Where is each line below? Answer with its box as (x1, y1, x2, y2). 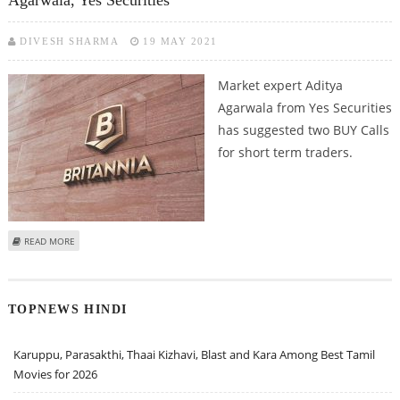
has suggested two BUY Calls (217, 121, 389, 138)
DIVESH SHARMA (20, 35, 120, 46)
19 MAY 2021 (143, 35, 218, 46)
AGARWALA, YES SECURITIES (74, 253, 190, 266)
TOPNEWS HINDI (7, 302, 128, 317)
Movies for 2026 (13, 366, 98, 383)
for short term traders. (217, 143, 353, 161)
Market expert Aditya (217, 76, 343, 94)
